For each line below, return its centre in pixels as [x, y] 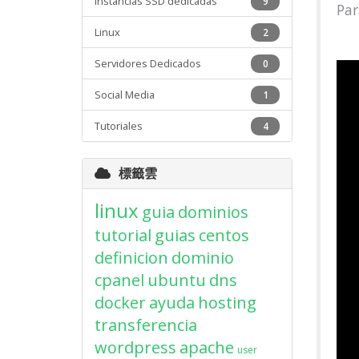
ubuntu [177, 280]
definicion [131, 258]
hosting [227, 303]
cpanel [119, 280]
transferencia [146, 325]
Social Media [125, 95]
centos [224, 235]
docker [120, 303]
